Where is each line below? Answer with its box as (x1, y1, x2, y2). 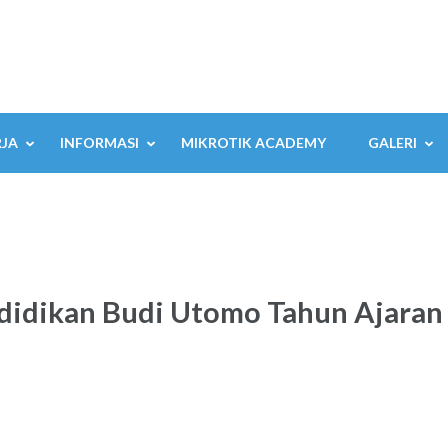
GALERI (368, 134, 417, 151)
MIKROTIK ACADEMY (181, 134, 326, 151)
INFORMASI (60, 134, 139, 151)
